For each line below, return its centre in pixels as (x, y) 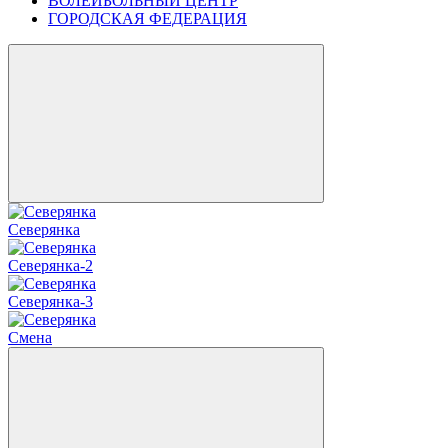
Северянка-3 (50, 301)
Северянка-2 (50, 265)
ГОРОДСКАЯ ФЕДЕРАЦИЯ (147, 18)
